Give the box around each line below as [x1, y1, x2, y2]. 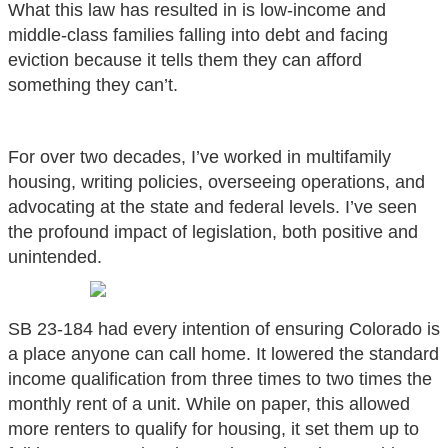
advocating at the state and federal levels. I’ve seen [8, 196, 417, 217]
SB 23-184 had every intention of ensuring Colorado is [8, 318, 440, 339]
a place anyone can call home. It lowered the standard [8, 343, 439, 364]
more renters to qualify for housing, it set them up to [8, 418, 419, 439]
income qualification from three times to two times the [8, 368, 432, 389]
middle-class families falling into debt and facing [8, 24, 388, 45]
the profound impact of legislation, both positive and [8, 221, 418, 242]
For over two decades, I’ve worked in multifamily [8, 146, 391, 167]
